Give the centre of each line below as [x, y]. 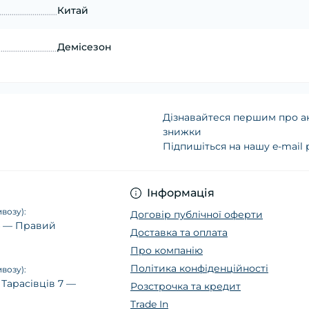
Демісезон [84, 47]
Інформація [181, 193]
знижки [182, 132]
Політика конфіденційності [199, 269]
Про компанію [167, 251]
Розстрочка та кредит [186, 287]
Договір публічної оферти [197, 215]
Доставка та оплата [179, 233]
